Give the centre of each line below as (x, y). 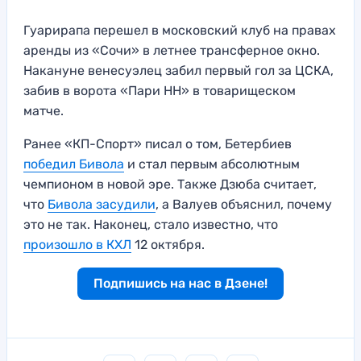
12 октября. (170, 244)
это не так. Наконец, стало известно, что (151, 224)
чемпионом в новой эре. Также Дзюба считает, (170, 184)
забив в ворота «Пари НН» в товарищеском (160, 90)
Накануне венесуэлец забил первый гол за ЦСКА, (178, 70)
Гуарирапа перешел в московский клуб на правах (180, 30)
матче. (45, 110)
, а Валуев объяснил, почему (244, 204)
